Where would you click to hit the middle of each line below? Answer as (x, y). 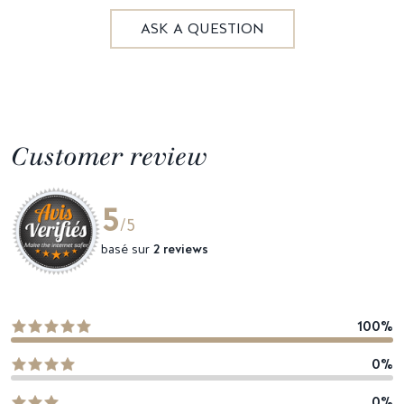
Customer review (109, 156)
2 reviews (181, 248)
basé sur (127, 248)
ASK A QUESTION (202, 28)
